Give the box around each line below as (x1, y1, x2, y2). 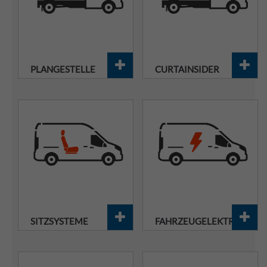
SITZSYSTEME (30, 216, 88, 226)
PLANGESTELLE (30, 64, 95, 74)
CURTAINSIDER (155, 64, 219, 74)
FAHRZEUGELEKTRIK (155, 216, 243, 226)
